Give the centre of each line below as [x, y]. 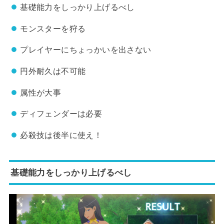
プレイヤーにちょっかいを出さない [86, 50]
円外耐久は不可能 [53, 71]
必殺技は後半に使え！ [61, 135]
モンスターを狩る [53, 28]
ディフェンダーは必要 [61, 114]
